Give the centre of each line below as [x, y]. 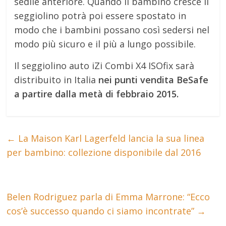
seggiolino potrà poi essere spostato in [100, 15]
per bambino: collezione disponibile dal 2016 [104, 152]
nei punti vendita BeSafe [154, 79]
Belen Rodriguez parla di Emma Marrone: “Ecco [108, 196]
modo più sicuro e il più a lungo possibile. [105, 44]
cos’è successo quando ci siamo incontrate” [102, 211]
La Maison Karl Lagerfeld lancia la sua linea [110, 138]
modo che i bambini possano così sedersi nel [112, 30]
